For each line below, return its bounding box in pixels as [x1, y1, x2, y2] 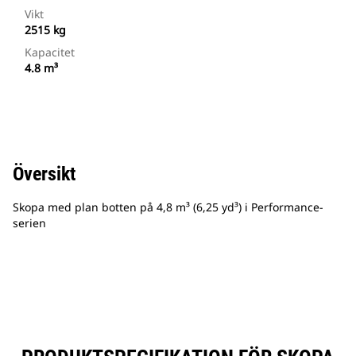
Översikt [13, 163, 75, 186]
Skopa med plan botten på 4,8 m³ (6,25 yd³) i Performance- [13, 199, 323, 215]
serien [13, 215, 46, 231]
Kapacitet [25, 44, 75, 60]
